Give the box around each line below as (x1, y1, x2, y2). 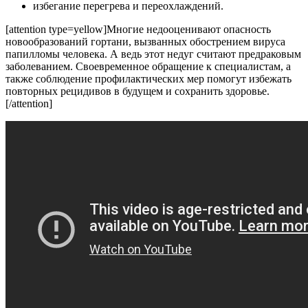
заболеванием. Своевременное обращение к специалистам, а (5, 60, 291, 72)
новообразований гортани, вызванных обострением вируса (5, 35, 285, 47)
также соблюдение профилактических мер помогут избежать (5, 72, 291, 85)
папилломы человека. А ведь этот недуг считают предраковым (5, 47, 301, 60)
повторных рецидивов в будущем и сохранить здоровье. (5, 85, 269, 97)
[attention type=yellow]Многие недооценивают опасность (5, 23, 271, 35)
